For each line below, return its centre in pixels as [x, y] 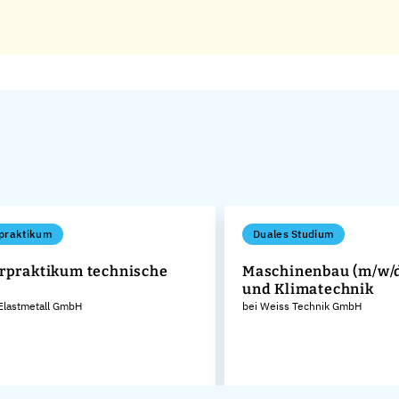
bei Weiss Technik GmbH [302, 305]
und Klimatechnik [308, 289]
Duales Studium [294, 233]
